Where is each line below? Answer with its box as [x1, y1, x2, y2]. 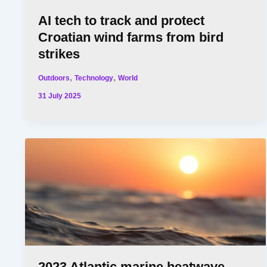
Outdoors [38, 73, 70, 82]
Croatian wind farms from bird [38, 29, 224, 45]
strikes [38, 46, 80, 61]
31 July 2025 [38, 92, 82, 100]
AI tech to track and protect [38, 13, 205, 28]
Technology [74, 73, 114, 82]
